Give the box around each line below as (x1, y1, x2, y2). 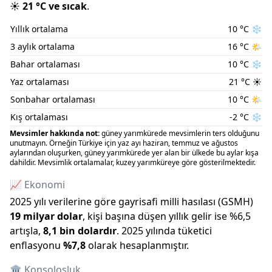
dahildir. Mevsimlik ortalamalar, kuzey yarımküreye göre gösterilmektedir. (10, 157, 256, 168)
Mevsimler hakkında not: (10, 128, 100, 138)
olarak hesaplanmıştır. (88, 239, 189, 252)
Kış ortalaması (10, 111, 68, 123)
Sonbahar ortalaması (10, 93, 95, 105)
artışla (10, 224, 38, 237)
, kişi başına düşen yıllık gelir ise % (83, 209, 237, 223)
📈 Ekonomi (10, 178, 65, 191)
